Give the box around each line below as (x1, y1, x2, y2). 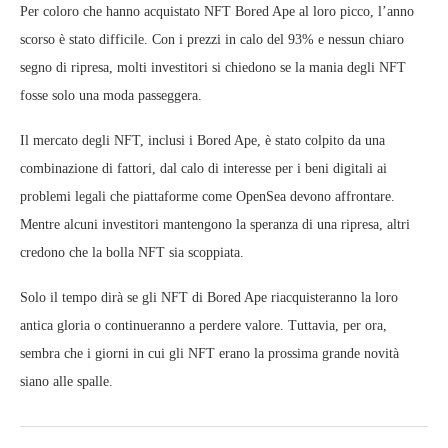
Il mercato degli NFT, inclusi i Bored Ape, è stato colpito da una (20, 133, 385, 149)
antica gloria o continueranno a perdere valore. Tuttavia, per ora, (20, 318, 387, 334)
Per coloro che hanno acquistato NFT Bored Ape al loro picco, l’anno (20, 4, 414, 20)
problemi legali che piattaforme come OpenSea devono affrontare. (20, 189, 395, 205)
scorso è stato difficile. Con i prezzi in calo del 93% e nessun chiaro (20, 32, 404, 48)
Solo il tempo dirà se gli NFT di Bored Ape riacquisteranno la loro (20, 290, 398, 306)
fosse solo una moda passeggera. (20, 88, 202, 104)
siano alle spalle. (20, 374, 113, 390)
